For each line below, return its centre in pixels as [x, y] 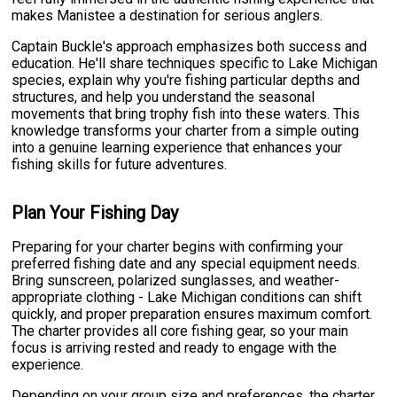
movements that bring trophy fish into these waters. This [186, 114]
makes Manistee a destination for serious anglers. [167, 16]
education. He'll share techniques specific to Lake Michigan [195, 64]
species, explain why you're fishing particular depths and [186, 81]
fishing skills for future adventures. [120, 165]
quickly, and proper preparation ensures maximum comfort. [192, 314]
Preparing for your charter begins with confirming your [178, 246]
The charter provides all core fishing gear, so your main [180, 331]
